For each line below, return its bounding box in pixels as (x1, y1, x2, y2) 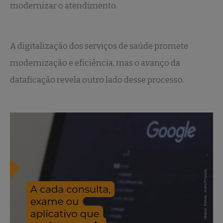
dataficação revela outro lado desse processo (10, 75, 183, 86)
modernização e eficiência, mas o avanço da (10, 58, 180, 69)
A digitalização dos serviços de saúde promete (10, 41, 188, 52)
